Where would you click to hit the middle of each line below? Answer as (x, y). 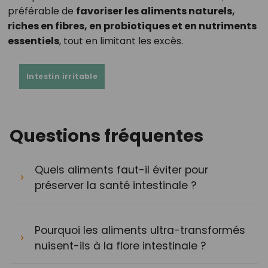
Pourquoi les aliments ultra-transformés (140, 230)
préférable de (42, 11)
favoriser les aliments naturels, (155, 11)
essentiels (33, 41)
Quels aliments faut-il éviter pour (121, 170)
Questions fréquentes (106, 135)
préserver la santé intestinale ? (115, 185)
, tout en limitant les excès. (121, 41)
